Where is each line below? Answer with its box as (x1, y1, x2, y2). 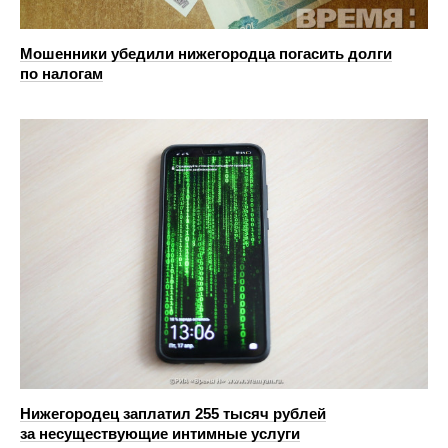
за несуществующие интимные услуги (20, 424, 300, 442)
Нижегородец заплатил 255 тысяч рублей (20, 404, 326, 422)
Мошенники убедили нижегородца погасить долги (20, 45, 392, 63)
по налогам (20, 65, 103, 83)
